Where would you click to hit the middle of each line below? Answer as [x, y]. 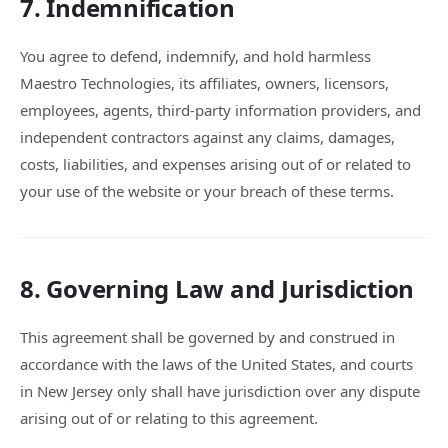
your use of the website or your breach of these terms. [207, 191]
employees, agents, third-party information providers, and [220, 110]
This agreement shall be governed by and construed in [207, 337]
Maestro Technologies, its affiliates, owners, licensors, [204, 83]
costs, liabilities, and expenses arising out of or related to [215, 164]
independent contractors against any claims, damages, [207, 137]
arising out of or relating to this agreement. [169, 418]
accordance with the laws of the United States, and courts [216, 364]
